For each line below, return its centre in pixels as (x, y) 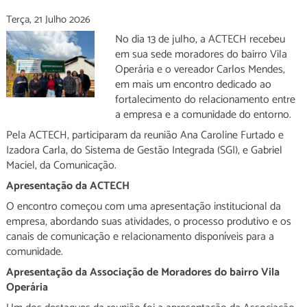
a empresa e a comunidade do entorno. (203, 115)
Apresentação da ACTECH (67, 186)
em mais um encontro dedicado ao (193, 85)
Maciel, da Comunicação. (61, 165)
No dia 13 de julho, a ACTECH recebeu (200, 39)
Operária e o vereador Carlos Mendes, (200, 70)
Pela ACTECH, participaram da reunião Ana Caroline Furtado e (145, 135)
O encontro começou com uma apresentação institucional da (143, 207)
